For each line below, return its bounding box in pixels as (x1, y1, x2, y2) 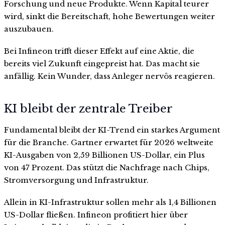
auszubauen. (4, 24, 54, 34)
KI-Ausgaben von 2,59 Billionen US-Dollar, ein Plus (4, 150, 205, 160)
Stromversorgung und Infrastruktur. (4, 175, 149, 185)
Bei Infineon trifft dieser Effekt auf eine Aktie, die (4, 46, 194, 56)
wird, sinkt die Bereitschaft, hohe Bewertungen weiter (4, 11, 215, 21)
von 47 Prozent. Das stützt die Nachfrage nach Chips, (4, 163, 209, 173)
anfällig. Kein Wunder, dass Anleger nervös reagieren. (4, 71, 215, 81)
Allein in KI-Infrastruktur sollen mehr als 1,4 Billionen (4, 197, 216, 207)
